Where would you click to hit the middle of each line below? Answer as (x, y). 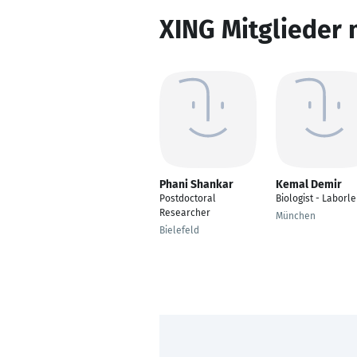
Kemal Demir (309, 184)
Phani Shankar (196, 184)
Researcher (185, 213)
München (296, 216)
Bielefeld (179, 230)
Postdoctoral (188, 198)
